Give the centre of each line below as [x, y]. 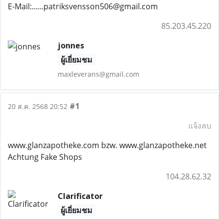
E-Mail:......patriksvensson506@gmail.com [83, 6]
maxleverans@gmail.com [98, 74]
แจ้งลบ [200, 126]
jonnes [71, 45]
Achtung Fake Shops [45, 157]
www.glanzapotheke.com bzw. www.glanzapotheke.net [107, 145]
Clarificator [80, 196]
